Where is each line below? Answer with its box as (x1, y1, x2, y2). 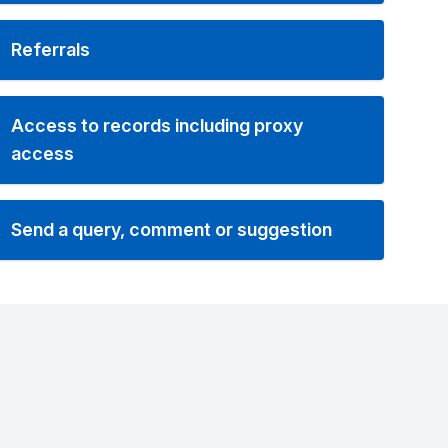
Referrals (10, 39, 90, 60)
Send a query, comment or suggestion (10, 219, 332, 240)
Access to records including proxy (10, 115, 303, 136)
